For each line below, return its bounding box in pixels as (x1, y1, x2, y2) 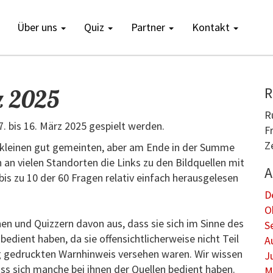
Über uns (17, 20, 60, 34)
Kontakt (192, 20, 233, 34)
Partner (131, 20, 168, 34)
